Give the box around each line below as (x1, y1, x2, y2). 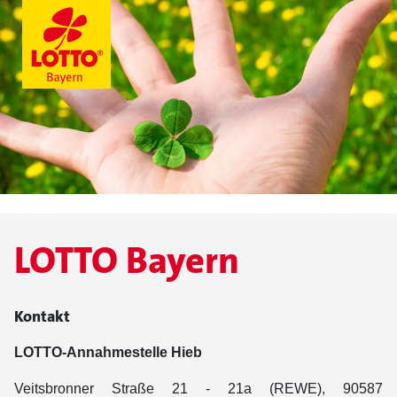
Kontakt (14, 306, 70, 327)
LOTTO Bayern (14, 237, 239, 284)
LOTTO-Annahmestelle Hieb (14, 345, 202, 360)
